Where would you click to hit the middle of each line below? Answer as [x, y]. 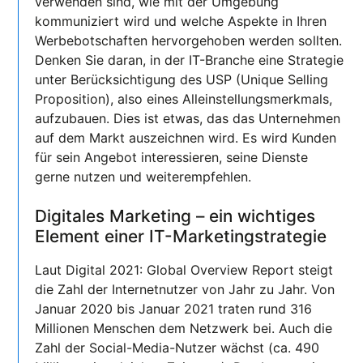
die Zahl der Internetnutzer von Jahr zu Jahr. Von [185, 290]
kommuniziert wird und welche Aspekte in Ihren [181, 21]
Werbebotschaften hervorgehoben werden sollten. [189, 41]
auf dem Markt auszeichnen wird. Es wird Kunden [186, 138]
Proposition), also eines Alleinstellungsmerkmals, [184, 99]
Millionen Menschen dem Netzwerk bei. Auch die [184, 329]
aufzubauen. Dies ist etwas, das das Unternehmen [188, 119]
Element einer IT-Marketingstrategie [181, 237]
